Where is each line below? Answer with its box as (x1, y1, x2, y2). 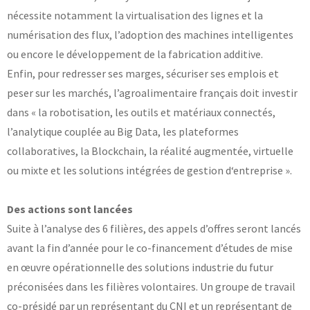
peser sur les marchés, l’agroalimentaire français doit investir (7, 85, 298, 100)
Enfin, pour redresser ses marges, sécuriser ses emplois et (7, 66, 279, 80)
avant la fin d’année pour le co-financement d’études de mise (7, 240, 293, 255)
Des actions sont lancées (7, 201, 133, 216)
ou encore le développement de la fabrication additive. (7, 46, 263, 61)
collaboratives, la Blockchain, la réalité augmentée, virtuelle (7, 143, 293, 158)
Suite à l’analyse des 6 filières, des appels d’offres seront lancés (7, 221, 301, 235)
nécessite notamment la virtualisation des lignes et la (7, 8, 263, 22)
